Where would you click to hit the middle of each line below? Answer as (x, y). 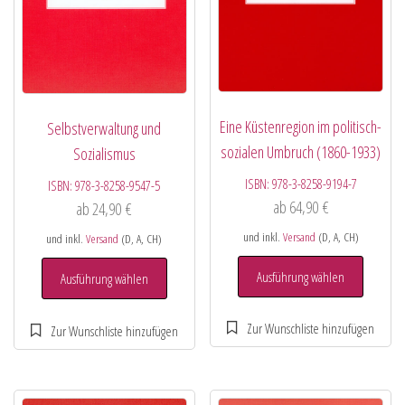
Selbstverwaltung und (104, 129)
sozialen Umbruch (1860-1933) (301, 151)
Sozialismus (104, 154)
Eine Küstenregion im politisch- (301, 126)
